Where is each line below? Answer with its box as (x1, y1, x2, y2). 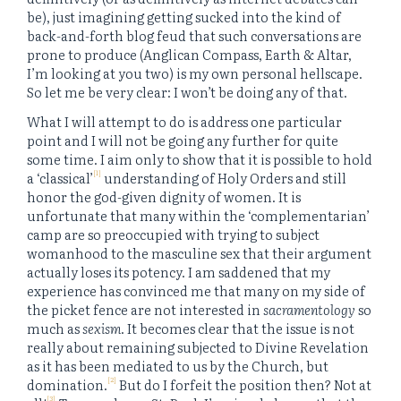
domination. (27, 375, 107, 395)
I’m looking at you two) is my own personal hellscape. (27, 63, 363, 82)
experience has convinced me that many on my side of (27, 281, 365, 301)
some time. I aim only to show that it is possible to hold (27, 149, 372, 169)
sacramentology (260, 300, 355, 320)
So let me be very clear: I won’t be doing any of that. (27, 81, 347, 101)
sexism (82, 319, 121, 338)
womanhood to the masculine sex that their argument (27, 243, 371, 263)
